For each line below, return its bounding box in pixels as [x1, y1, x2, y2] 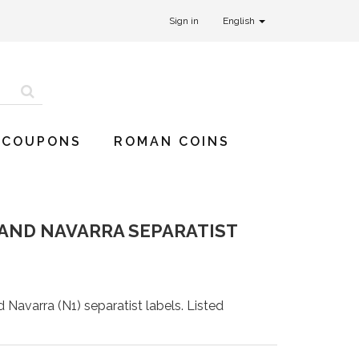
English [223, 15, 257, 26]
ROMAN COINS [114, 134, 230, 149]
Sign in [169, 15, 199, 26]
